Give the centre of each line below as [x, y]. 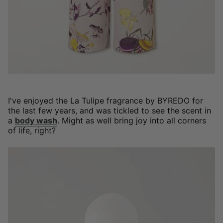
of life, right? [32, 130]
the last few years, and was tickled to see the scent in [110, 110]
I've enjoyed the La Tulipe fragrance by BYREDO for [106, 100]
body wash [36, 120]
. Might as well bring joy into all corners [132, 120]
